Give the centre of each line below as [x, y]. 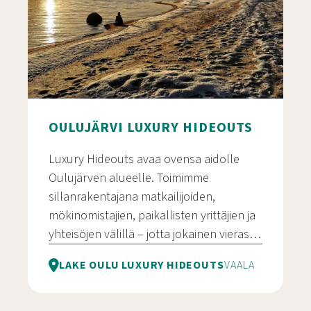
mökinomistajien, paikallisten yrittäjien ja [152, 215]
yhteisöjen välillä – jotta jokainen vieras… [155, 234]
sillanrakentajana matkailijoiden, [132, 196]
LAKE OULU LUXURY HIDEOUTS [142, 265]
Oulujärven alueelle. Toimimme [129, 178]
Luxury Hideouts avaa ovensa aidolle [144, 159]
